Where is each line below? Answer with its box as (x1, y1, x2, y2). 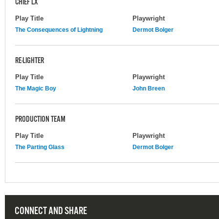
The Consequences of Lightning (15, 26, 103, 33)
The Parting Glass (15, 143, 65, 151)
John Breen (132, 85, 165, 92)
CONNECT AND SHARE (15, 204, 87, 218)
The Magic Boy (15, 85, 56, 92)
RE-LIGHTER (15, 56, 44, 66)
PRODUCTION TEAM (15, 114, 66, 125)
